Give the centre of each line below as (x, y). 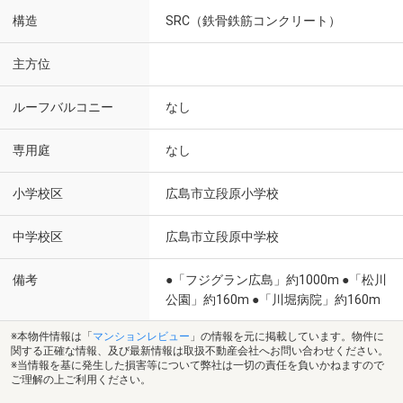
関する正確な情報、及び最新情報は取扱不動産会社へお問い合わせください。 (200, 350)
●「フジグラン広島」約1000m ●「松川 (276, 280)
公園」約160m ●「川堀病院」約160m (273, 300)
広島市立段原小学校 (222, 193)
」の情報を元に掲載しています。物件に (287, 336)
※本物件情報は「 (52, 336)
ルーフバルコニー (63, 107)
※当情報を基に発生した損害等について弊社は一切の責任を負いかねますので (197, 365)
